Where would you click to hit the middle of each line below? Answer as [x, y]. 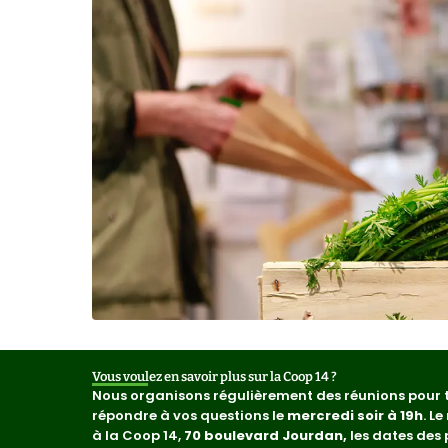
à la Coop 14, [138, 435]
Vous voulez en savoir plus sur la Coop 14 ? [214, 376]
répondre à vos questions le [188, 415]
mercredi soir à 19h [353, 415]
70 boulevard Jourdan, [267, 435]
